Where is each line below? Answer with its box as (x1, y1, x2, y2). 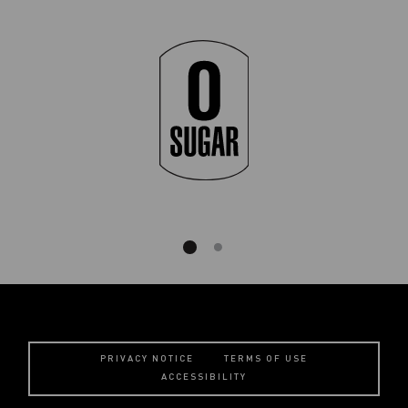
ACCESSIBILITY (161, 372, 247, 382)
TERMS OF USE (224, 354, 308, 363)
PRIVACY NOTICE (100, 354, 194, 363)
